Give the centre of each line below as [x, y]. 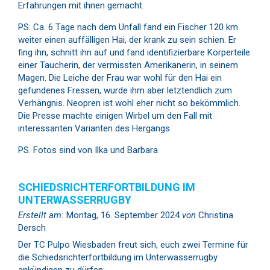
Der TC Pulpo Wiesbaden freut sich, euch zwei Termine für [133, 245]
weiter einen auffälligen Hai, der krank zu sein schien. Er [127, 39]
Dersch [32, 228]
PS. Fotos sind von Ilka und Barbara [88, 150]
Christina [215, 215]
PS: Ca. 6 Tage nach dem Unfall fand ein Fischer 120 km [128, 27]
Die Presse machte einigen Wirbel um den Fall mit [115, 115]
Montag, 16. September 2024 [123, 215]
